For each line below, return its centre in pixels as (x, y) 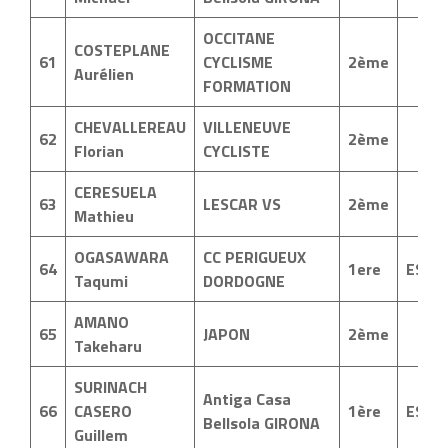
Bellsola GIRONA (261, 423)
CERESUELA (115, 192)
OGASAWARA (121, 257)
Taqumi (101, 281)
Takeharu (108, 346)
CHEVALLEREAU (130, 127)
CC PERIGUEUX (254, 257)
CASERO (103, 411)
